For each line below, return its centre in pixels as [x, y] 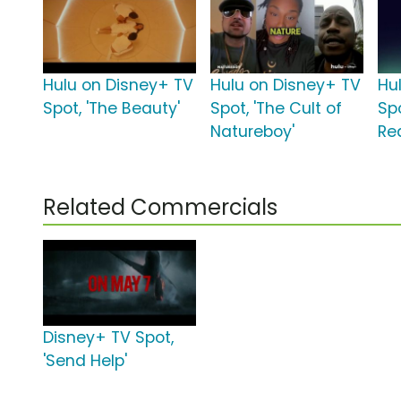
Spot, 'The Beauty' [111, 109]
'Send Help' [85, 361]
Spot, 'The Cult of [277, 109]
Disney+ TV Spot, [108, 338]
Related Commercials [160, 208]
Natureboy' [253, 132]
